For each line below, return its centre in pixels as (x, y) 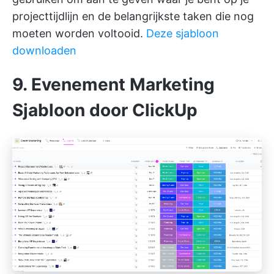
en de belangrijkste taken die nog (166, 16)
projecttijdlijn (46, 16)
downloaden (44, 50)
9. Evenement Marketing (113, 84)
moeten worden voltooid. (79, 33)
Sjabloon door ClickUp (105, 110)
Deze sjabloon (183, 33)
